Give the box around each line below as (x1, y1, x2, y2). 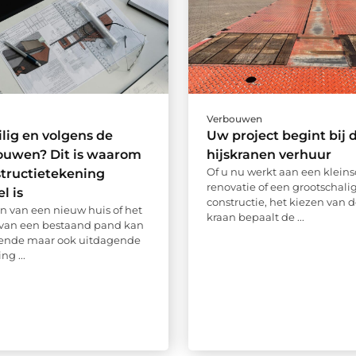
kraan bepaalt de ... (206, 210, 304, 223)
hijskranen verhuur (206, 146, 331, 162)
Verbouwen (206, 112, 262, 125)
